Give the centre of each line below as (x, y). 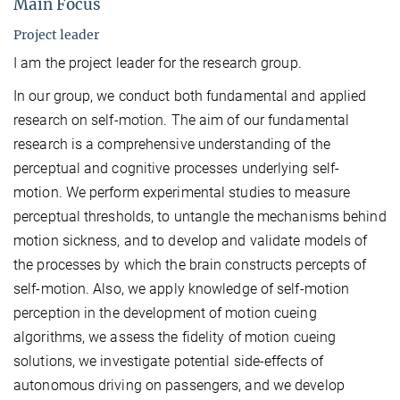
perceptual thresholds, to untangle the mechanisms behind (200, 217)
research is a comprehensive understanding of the (172, 145)
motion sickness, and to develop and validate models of (191, 241)
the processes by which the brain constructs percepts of (190, 265)
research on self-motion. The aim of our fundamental (182, 121)
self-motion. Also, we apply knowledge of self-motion (182, 289)
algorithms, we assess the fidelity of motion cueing (175, 337)
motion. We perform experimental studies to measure (182, 193)
